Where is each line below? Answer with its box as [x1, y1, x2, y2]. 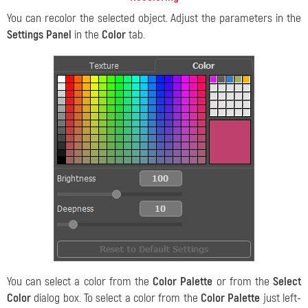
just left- [260, 291, 302, 305]
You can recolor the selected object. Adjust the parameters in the [7, 11, 301, 25]
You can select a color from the [7, 274, 153, 289]
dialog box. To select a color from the [31, 291, 201, 305]
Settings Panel [7, 27, 71, 42]
